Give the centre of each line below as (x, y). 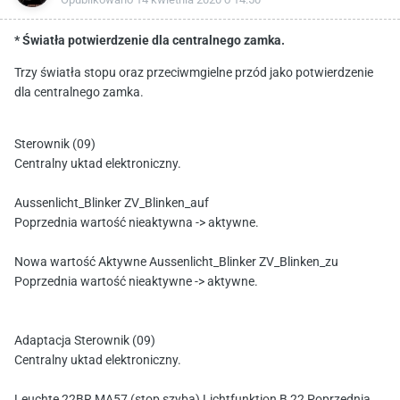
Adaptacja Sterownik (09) (85, 342)
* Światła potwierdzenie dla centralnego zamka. (150, 42)
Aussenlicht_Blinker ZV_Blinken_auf (112, 204)
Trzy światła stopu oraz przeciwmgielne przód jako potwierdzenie (194, 74)
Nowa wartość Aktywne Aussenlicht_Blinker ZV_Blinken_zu (176, 263)
